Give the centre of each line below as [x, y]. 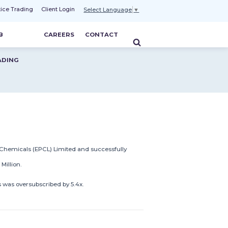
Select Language [108, 9]
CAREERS [59, 35]
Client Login [58, 9]
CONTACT [101, 35]
